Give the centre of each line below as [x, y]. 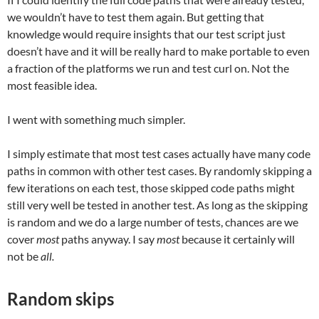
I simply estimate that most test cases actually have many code [159, 154]
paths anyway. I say [108, 239]
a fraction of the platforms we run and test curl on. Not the [148, 68]
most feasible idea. [52, 85]
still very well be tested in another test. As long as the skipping [157, 205]
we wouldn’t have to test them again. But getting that [136, 17]
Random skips [61, 299]
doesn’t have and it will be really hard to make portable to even [158, 51]
